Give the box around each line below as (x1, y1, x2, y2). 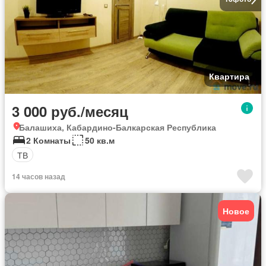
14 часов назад (12, 171, 65, 182)
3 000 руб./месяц (12, 101, 128, 122)
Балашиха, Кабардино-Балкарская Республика (19, 121, 216, 134)
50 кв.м (85, 134, 115, 147)
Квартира (209, 70, 249, 83)
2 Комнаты (26, 134, 71, 147)
